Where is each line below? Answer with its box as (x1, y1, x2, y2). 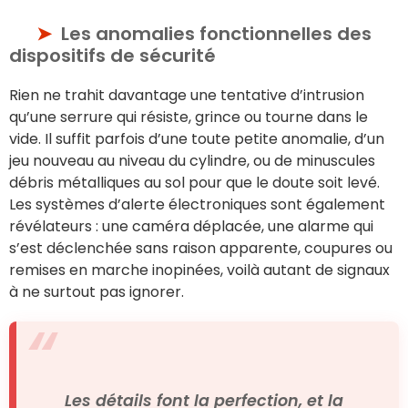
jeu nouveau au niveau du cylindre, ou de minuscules (9, 149, 375, 171)
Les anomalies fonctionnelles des (61, 20, 372, 46)
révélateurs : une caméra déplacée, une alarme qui (9, 215, 373, 237)
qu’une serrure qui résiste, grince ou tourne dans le (9, 106, 368, 127)
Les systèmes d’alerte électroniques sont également (9, 193, 385, 215)
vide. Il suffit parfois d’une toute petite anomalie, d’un (9, 127, 384, 149)
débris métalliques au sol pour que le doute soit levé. (9, 171, 380, 193)
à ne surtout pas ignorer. (9, 280, 184, 302)
